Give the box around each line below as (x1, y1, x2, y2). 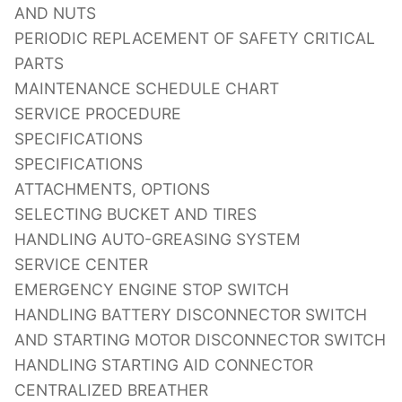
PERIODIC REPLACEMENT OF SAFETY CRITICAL (14, 28, 375, 48)
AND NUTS (14, 3, 96, 22)
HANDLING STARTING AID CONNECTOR (14, 354, 313, 374)
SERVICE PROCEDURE (14, 103, 181, 123)
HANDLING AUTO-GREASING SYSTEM (14, 229, 301, 249)
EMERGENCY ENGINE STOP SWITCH (14, 279, 289, 299)
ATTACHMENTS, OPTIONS (14, 179, 210, 198)
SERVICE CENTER (14, 254, 148, 274)
